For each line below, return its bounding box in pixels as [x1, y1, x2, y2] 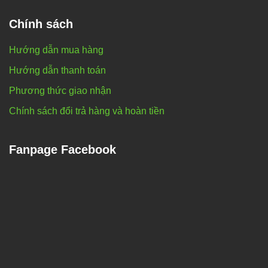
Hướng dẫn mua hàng [9, 44, 103, 55]
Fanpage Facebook [9, 142, 116, 156]
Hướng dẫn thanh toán [9, 65, 106, 75]
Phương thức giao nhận [9, 85, 111, 96]
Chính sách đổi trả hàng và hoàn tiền [9, 105, 165, 116]
